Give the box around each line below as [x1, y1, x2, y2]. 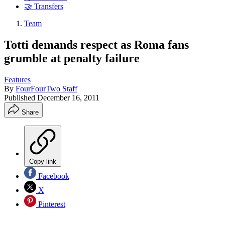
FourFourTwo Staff [16, 84, 77, 93]
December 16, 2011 [37, 93, 99, 102]
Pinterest [36, 199, 65, 208]
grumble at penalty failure [4, 51, 140, 65]
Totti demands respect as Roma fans [4, 38, 189, 51]
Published [4, 93, 37, 102]
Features [4, 75, 31, 84]
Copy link [29, 157, 56, 165]
